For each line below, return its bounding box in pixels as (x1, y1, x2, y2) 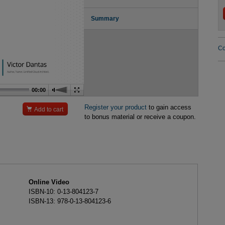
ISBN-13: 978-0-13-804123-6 (28, 197, 111, 205)
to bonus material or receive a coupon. (84, 113, 196, 121)
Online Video (28, 178, 69, 186)
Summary (91, 15, 120, 22)
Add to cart (34, 106, 64, 113)
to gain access (146, 103, 191, 111)
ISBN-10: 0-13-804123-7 (28, 187, 98, 195)
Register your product (84, 103, 147, 111)
